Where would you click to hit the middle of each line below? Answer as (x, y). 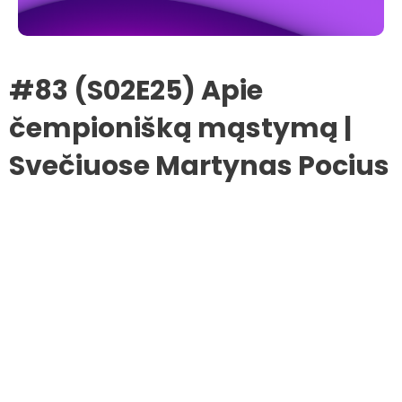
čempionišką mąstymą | (180, 128)
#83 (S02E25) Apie (136, 90)
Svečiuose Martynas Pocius (199, 166)
